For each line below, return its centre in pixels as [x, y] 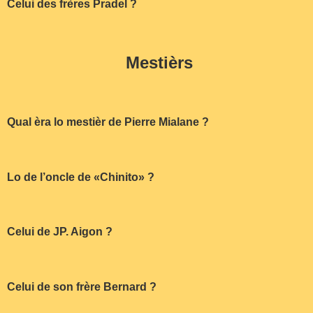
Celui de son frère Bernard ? [82, 287]
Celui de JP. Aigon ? [60, 232]
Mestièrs [159, 62]
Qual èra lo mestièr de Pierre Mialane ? [108, 122]
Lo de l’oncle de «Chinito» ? [81, 177]
